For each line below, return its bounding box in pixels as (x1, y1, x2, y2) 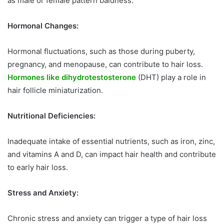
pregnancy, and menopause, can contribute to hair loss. (7, 59, 203, 69)
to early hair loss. (7, 162, 68, 172)
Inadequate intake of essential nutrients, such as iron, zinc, (7, 136, 215, 146)
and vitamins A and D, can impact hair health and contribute (7, 149, 216, 159)
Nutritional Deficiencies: (7, 111, 95, 121)
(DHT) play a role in (136, 72, 206, 82)
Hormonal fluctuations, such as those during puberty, (7, 46, 195, 56)
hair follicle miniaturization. (7, 85, 103, 95)
